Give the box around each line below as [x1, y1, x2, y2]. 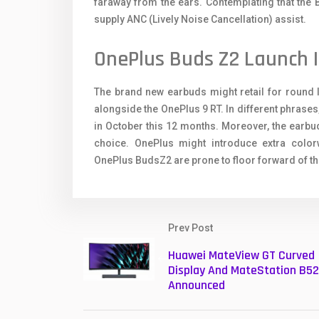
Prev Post [168, 222, 213, 234]
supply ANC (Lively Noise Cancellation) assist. [94, 14, 306, 26]
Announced [168, 277, 225, 294]
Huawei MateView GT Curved [168, 247, 315, 264]
